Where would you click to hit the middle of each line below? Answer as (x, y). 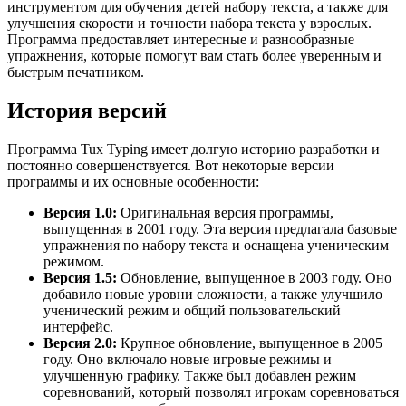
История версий (87, 110)
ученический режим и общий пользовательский (192, 310)
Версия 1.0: (80, 212)
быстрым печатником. (76, 72)
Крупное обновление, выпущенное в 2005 (250, 343)
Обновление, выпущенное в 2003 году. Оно (254, 277)
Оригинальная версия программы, (225, 212)
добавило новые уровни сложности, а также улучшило (213, 294)
